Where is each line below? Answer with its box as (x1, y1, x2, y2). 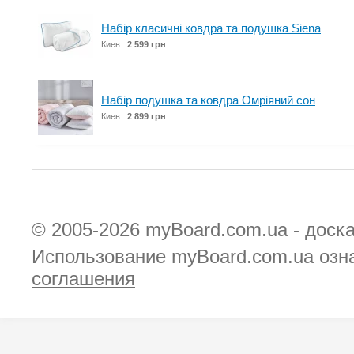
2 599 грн (127, 40, 166, 49)
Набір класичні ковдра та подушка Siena (101, 21, 321, 35)
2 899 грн (127, 111, 166, 121)
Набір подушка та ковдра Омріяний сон (101, 93, 315, 107)
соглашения (32, 268, 135, 289)
